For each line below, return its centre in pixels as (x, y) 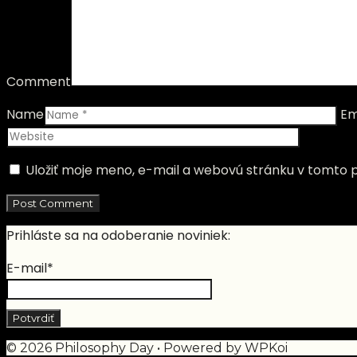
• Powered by (199, 347)
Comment (39, 82)
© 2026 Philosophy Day (80, 347)
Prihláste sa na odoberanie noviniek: (118, 236)
